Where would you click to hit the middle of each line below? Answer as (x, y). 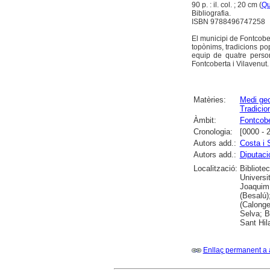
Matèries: (209, 100)
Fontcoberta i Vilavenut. (230, 64)
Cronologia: (213, 132)
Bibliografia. (211, 14)
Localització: (215, 169)
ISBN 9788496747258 (228, 22)
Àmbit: (205, 121)
